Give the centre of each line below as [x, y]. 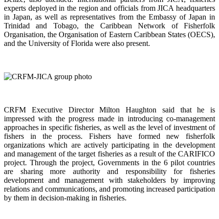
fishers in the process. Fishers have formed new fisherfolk [109, 136]
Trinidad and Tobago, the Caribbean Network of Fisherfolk [109, 25]
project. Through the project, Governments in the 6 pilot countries [109, 162]
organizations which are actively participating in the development [109, 145]
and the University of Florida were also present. [77, 43]
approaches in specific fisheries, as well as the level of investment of [109, 127]
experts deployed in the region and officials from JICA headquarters [109, 8]
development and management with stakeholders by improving [109, 180]
